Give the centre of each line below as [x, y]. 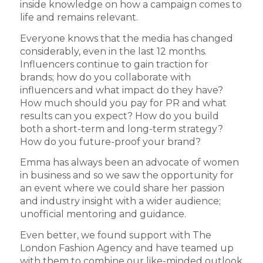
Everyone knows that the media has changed [126, 38]
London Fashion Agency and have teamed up [127, 248]
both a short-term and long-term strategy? [121, 129]
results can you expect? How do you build [119, 116]
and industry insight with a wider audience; [120, 201]
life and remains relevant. [79, 18]
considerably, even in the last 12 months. [113, 51]
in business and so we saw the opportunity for [127, 176]
